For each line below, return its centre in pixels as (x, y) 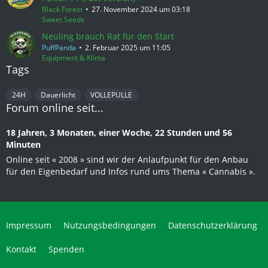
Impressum (29, 225)
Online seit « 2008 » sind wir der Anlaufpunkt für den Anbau (127, 159)
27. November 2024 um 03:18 (141, 9)
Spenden (66, 249)
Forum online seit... (55, 108)
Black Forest (62, 9)
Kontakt (21, 249)
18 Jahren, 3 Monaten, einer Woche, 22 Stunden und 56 (119, 133)
